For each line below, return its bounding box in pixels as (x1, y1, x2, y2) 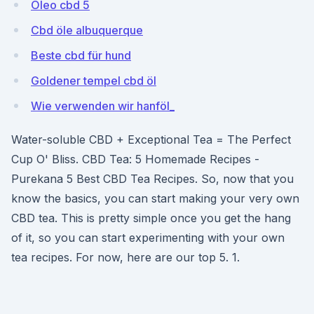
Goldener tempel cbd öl (31, 74, 156, 88)
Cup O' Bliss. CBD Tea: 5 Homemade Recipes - (11, 152, 259, 166)
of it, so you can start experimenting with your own (11, 231, 285, 245)
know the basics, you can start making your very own (11, 191, 299, 205)
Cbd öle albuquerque (31, 23, 143, 37)
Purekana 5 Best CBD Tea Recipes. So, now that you (11, 172, 294, 186)
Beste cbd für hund (31, 48, 131, 62)
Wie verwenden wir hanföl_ (31, 99, 175, 113)
